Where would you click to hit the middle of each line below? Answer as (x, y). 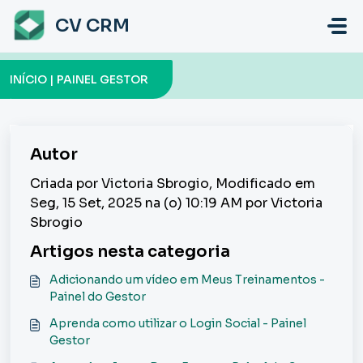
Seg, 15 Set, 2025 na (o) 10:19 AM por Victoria (176, 203)
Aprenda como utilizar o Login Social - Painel (178, 323)
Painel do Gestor (98, 297)
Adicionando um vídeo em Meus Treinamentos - (187, 280)
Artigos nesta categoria (130, 252)
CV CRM (92, 26)
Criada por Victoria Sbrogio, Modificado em (173, 184)
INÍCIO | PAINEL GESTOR (79, 79)
